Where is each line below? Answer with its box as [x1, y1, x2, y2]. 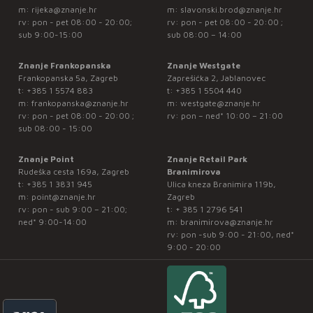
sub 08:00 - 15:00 [17, 123, 92, 134]
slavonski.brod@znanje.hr [180, 4, 282, 15]
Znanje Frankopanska [17, 60, 111, 71]
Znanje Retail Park [166, 154, 247, 165]
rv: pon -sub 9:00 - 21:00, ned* [166, 229, 294, 240]
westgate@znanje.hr [180, 98, 261, 109]
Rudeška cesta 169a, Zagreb [17, 166, 129, 177]
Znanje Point [17, 154, 74, 165]
